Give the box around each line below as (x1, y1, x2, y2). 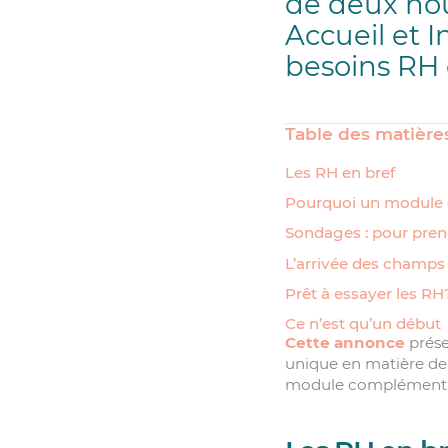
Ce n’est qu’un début (284, 314, 441, 334)
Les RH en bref (284, 162, 395, 182)
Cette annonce (284, 333, 405, 353)
